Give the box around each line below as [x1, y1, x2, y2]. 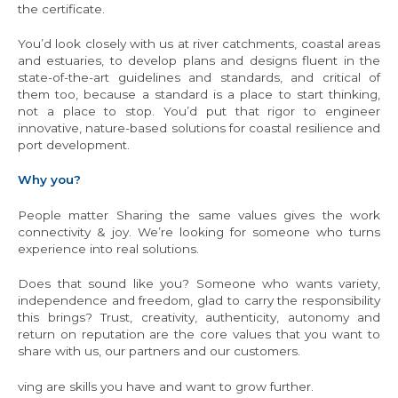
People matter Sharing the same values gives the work [18, 207, 380, 222]
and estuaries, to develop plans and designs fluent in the [18, 53, 380, 68]
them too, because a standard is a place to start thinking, [18, 87, 380, 102]
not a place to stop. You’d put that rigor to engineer [18, 104, 380, 119]
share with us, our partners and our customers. [18, 344, 300, 359]
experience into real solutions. [18, 241, 199, 256]
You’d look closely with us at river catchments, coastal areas [18, 36, 380, 52]
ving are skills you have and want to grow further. [18, 378, 314, 394]
